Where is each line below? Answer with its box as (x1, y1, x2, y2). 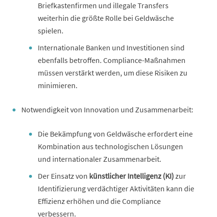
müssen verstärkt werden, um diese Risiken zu (38, 67, 187, 77)
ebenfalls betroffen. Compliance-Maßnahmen (38, 55, 186, 65)
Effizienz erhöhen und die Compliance (38, 196, 161, 206)
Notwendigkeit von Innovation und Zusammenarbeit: (21, 104, 193, 114)
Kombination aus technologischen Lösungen (38, 141, 183, 151)
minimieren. (38, 80, 77, 90)
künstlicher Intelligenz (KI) (89, 170, 174, 181)
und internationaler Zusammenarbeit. (38, 154, 161, 164)
